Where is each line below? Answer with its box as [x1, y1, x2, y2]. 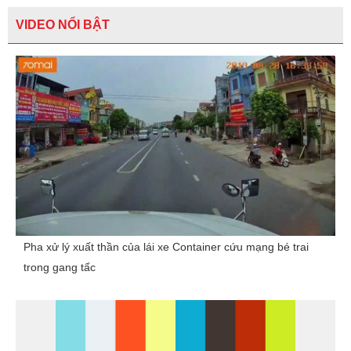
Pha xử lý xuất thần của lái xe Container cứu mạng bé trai [24, 240, 309, 253]
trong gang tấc [24, 260, 96, 273]
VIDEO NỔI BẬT [16, 18, 110, 31]
